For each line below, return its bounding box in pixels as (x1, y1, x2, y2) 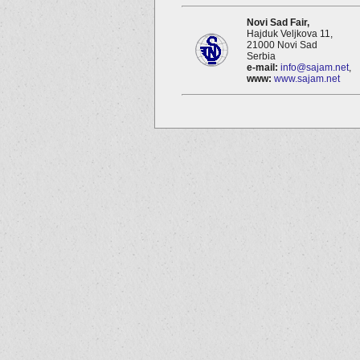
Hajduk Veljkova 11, (247, 27, 333, 39)
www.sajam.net (274, 72, 340, 84)
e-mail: (247, 61, 278, 73)
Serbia (247, 50, 276, 62)
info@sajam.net (280, 61, 349, 73)
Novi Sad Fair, (247, 16, 309, 28)
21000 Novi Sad (247, 39, 317, 51)
